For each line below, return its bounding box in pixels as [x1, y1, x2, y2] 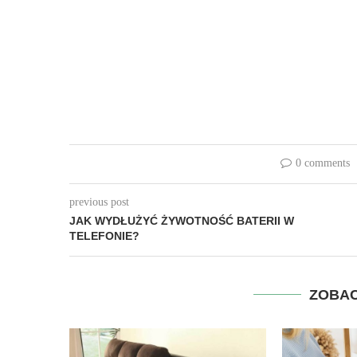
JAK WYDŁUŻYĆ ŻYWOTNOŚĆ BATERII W [69, 214, 294, 228]
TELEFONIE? [69, 229, 139, 243]
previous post [69, 196, 129, 209]
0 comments [295, 157, 350, 170]
